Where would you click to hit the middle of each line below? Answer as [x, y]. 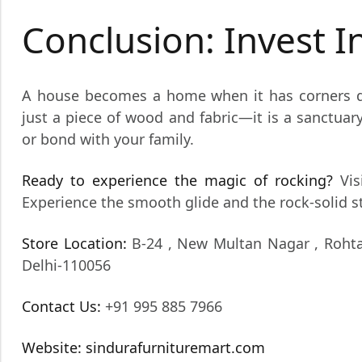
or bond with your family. [108, 139]
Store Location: [74, 243]
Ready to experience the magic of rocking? [178, 180]
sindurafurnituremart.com [173, 347]
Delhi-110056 [66, 265]
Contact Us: [61, 306]
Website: [52, 347]
